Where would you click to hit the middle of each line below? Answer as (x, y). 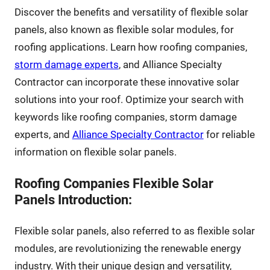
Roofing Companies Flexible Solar (114, 184)
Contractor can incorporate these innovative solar (127, 82)
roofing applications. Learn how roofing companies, (130, 47)
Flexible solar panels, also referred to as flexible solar (134, 231)
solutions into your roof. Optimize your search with (129, 100)
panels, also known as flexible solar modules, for (124, 30)
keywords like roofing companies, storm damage (125, 117)
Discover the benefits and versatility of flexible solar (131, 12)
